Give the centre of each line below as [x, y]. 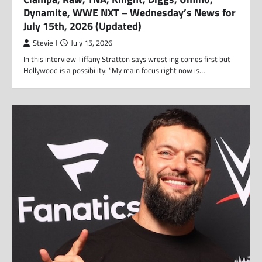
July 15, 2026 [92, 43]
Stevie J [45, 43]
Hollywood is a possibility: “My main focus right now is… [114, 70]
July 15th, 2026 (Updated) [82, 26]
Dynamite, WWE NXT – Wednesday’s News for [130, 13]
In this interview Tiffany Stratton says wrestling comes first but [127, 59]
